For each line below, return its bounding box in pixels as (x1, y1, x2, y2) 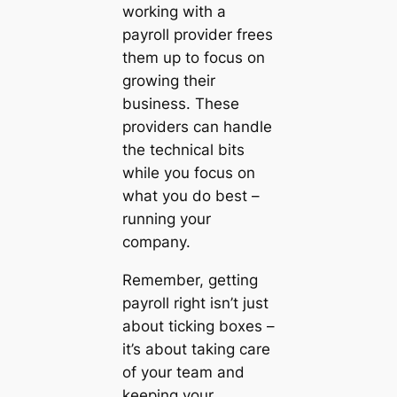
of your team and (121, 362, 245, 381)
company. (121, 232, 191, 251)
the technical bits (121, 140, 245, 159)
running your (121, 209, 211, 228)
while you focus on (121, 163, 255, 182)
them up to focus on (121, 48, 265, 66)
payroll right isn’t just (121, 293, 269, 312)
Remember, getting (121, 270, 258, 289)
